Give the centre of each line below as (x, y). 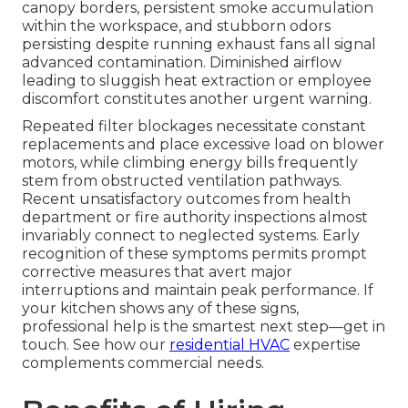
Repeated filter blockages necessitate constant (194, 126)
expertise (325, 344)
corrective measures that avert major (157, 271)
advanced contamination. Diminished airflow (182, 62)
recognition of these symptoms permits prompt (194, 253)
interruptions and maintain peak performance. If (198, 290)
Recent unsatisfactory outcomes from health (186, 199)
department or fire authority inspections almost (195, 217)
